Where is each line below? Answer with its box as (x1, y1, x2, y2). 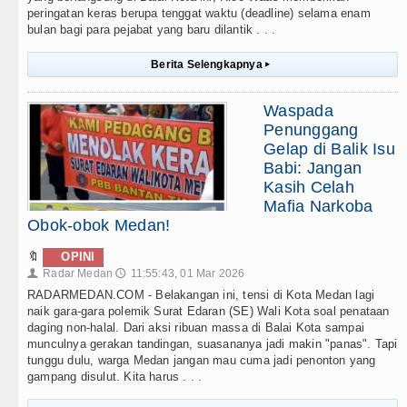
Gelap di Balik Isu (263, 140, 395, 159)
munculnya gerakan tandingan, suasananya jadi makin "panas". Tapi (27, 337, 398, 352)
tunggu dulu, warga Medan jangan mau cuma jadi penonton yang (27, 353, 376, 368)
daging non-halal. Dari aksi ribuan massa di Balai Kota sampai (27, 321, 364, 335)
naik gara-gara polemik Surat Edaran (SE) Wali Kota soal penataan (27, 304, 390, 319)
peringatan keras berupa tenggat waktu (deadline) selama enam (27, 6, 371, 21)
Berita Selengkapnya (151, 58, 265, 72)
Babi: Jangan (263, 159, 362, 178)
